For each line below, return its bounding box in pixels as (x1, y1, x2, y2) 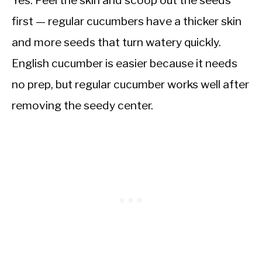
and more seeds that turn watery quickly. (12, 35, 221, 49)
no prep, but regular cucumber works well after (12, 77, 249, 91)
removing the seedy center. (12, 98, 153, 112)
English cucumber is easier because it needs (12, 56, 237, 70)
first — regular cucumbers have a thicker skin (12, 13, 242, 28)
